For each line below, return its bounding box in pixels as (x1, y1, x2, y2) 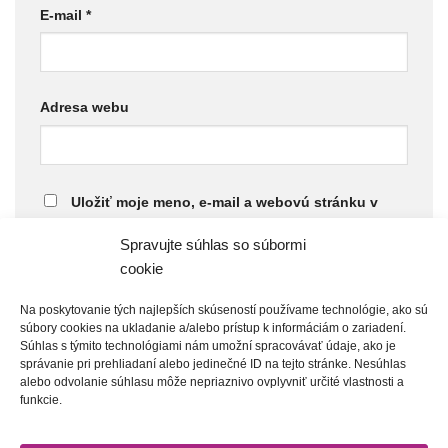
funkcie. (20, 392, 62, 407)
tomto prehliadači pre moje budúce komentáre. (40, 228, 359, 245)
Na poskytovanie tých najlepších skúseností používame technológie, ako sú (20, 302, 428, 317)
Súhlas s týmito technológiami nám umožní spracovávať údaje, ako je (20, 338, 396, 353)
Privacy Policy (40, 285, 141, 303)
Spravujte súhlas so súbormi (120, 235, 306, 253)
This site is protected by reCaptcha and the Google (40, 260, 398, 278)
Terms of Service (176, 285, 294, 303)
